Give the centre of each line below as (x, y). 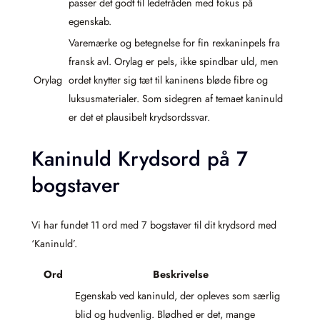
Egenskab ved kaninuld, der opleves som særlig (177, 296)
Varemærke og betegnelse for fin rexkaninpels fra (174, 43)
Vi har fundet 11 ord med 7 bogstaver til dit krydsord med (154, 225)
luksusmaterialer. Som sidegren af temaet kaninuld (176, 99)
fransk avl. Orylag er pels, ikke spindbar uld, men (174, 62)
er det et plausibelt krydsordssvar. (139, 117)
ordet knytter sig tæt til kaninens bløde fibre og (168, 80)
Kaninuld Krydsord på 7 (140, 159)
